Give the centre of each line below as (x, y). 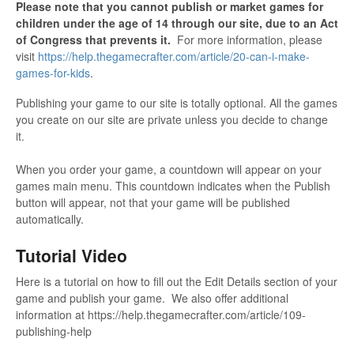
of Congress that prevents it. (93, 39)
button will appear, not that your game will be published (153, 202)
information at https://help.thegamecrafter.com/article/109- (161, 315)
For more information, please (247, 39)
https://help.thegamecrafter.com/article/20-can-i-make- (174, 56)
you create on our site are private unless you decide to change (172, 119)
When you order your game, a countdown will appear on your (169, 169)
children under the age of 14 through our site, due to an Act (177, 23)
